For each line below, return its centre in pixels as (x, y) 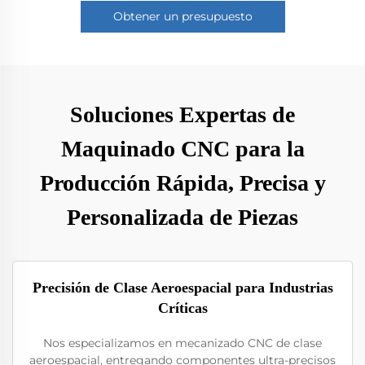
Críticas (182, 308)
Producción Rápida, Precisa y (182, 183)
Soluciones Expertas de (182, 114)
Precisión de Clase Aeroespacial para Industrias (182, 288)
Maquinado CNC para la (182, 149)
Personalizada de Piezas (182, 217)
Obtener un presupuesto (182, 16)
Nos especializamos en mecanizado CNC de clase (182, 343)
